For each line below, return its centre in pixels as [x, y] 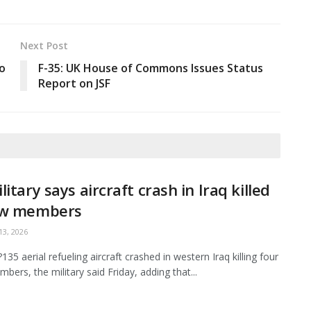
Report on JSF [74, 84]
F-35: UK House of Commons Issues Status [151, 68]
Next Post [44, 46]
